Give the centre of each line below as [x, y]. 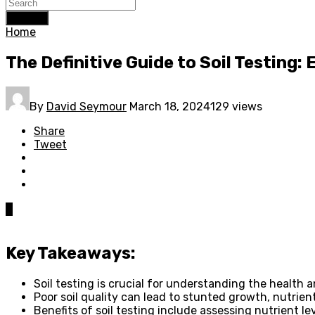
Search [27, 18]
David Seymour [86, 106]
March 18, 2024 [170, 106]
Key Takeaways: [71, 253]
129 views [236, 106]
